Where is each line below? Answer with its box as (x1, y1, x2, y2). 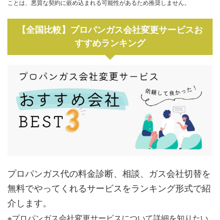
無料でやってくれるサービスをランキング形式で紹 (7, 181, 211, 194)
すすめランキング (75, 38, 145, 49)
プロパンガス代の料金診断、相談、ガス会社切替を (7, 166, 211, 179)
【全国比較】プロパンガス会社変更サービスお (17, 25, 203, 35)
